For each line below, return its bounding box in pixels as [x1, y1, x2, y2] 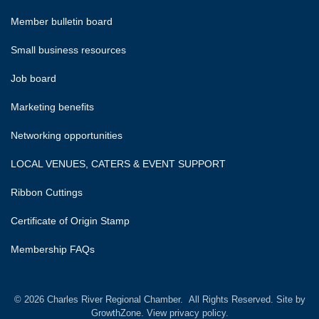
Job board [11, 73, 56, 85]
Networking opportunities [11, 130, 125, 142]
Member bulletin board [11, 16, 115, 28]
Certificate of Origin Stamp [11, 215, 130, 227]
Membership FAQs [11, 244, 95, 256]
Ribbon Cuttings [11, 187, 83, 199]
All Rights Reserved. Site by [185, 294, 305, 305]
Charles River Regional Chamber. [43, 294, 186, 305]
